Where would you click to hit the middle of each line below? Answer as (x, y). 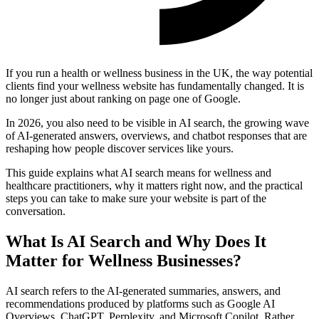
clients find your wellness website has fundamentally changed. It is (155, 86)
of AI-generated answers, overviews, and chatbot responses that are (156, 136)
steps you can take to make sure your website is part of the (136, 199)
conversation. (36, 211)
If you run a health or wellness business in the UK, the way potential (159, 73)
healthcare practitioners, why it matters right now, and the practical (154, 186)
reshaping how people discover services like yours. (120, 149)
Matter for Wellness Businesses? (124, 261)
